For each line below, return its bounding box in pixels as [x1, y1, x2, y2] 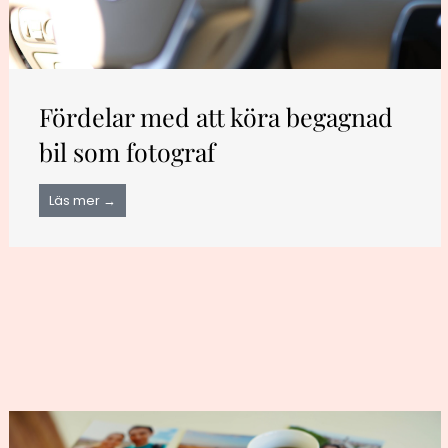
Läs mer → [49, 191, 117, 211]
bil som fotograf [39, 135, 216, 169]
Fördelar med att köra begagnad [39, 100, 394, 134]
